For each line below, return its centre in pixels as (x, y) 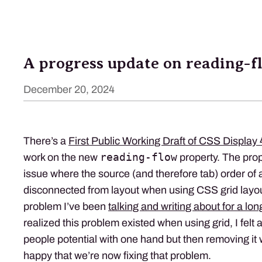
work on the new (62, 157)
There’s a (46, 141)
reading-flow (139, 157)
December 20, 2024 (69, 89)
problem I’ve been (66, 206)
